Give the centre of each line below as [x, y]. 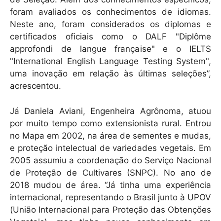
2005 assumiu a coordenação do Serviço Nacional [110, 160]
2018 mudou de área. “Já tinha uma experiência [110, 185]
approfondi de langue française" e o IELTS [110, 49]
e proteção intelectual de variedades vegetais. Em [110, 148]
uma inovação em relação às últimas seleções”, [110, 74]
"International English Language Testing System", [110, 61]
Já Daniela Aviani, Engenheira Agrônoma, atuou [110, 111]
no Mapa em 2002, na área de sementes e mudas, [110, 135]
